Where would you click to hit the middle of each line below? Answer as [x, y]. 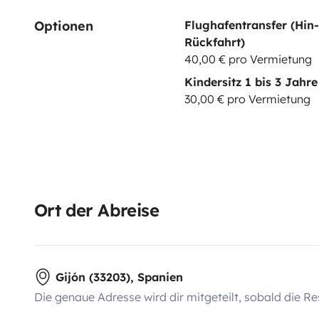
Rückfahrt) [214, 42]
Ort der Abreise [96, 210]
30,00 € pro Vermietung [247, 99]
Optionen [64, 26]
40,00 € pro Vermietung [248, 59]
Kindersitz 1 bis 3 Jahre [251, 82]
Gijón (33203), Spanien [119, 277]
